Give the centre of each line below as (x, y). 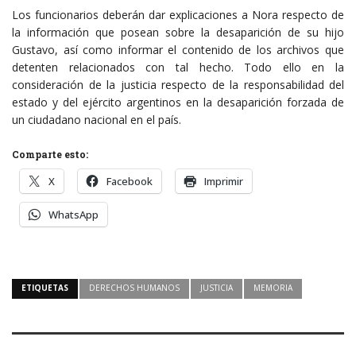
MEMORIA (273, 288)
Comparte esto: (50, 155)
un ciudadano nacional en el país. (97, 120)
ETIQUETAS (45, 288)
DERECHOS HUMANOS (134, 288)
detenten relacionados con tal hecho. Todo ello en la (178, 68)
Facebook (130, 182)
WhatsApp (74, 215)
